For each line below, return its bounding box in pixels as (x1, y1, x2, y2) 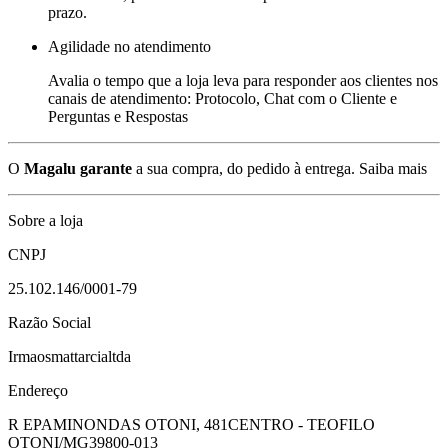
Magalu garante (24, 160, 132, 178)
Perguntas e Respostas (48, 108, 188, 126)
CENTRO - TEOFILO (228, 416, 375, 434)
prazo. (48, 4, 87, 22)
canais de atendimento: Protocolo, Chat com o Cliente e (48, 90, 397, 108)
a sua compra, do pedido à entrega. (132, 160, 355, 178)
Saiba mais (359, 160, 427, 178)
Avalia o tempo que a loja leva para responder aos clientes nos (48, 72, 438, 90)
